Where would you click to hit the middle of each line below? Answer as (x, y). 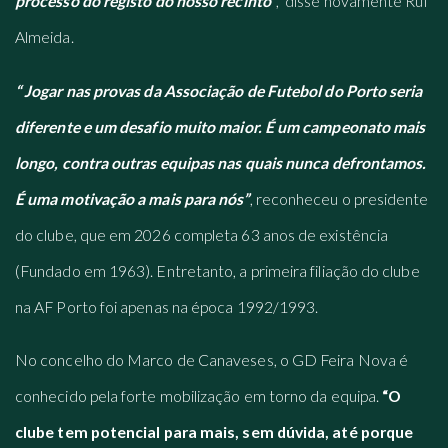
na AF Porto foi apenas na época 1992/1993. (167, 306)
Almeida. (44, 37)
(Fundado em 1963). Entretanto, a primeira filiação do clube (217, 270)
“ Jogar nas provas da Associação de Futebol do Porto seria (219, 90)
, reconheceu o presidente (339, 198)
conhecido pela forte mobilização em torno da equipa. (199, 396)
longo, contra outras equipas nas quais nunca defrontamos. (221, 162)
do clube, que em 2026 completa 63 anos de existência (202, 234)
